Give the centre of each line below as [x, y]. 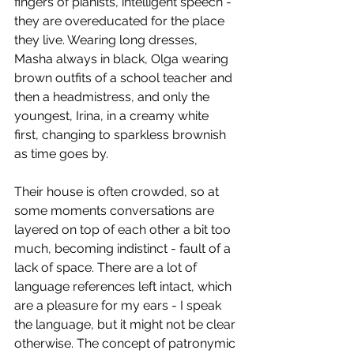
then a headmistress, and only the [113, 97]
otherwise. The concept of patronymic [126, 344]
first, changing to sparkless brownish [122, 135]
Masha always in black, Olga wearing [123, 59]
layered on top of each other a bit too [124, 230]
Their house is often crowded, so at [118, 192]
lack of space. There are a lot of [107, 268]
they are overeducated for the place [121, 21]
